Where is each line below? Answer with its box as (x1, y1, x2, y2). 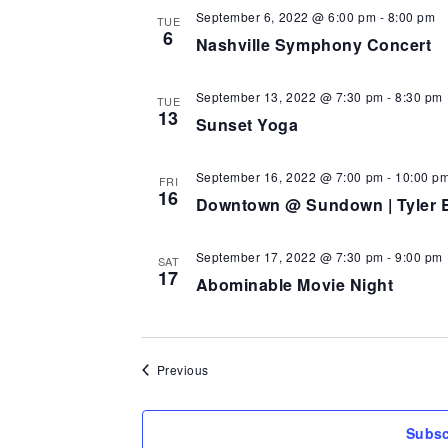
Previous (156, 361, 209, 378)
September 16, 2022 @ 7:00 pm (195, 168, 384, 185)
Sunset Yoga (195, 113, 299, 136)
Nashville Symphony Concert (195, 33, 432, 56)
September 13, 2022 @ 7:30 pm (195, 88, 384, 105)
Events (207, 360, 249, 377)
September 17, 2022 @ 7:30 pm (195, 248, 384, 265)
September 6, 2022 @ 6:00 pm (195, 8, 377, 25)
